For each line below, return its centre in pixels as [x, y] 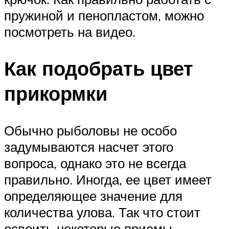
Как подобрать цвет [99, 68]
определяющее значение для [93, 196]
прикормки [56, 94]
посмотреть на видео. [70, 31]
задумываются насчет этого [89, 147]
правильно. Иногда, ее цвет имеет [108, 180]
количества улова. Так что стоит [102, 212]
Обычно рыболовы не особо [90, 131]
